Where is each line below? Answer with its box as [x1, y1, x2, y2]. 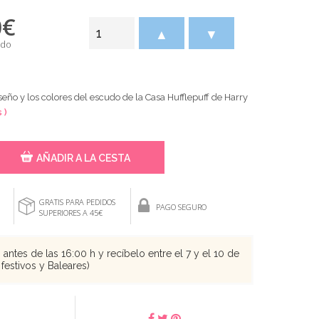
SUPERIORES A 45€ [39, 206, 103, 218]
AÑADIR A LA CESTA [36, 152, 130, 164]
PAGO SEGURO [156, 202, 206, 212]
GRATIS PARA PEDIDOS [39, 196, 115, 207]
